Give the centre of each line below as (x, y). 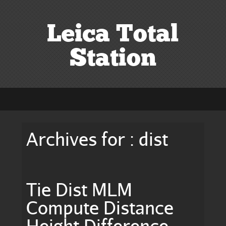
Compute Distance (100, 207)
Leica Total (113, 35)
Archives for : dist (97, 138)
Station (113, 59)
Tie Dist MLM (79, 189)
